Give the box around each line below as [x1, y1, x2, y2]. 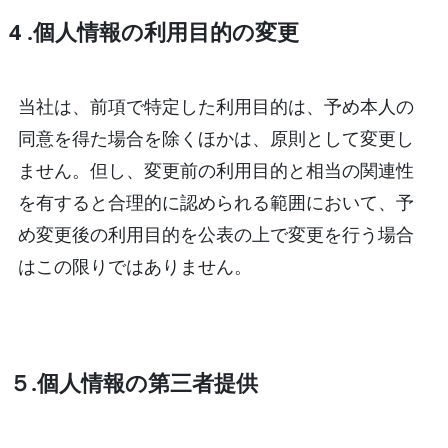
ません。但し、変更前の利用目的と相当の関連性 [17, 157, 414, 182]
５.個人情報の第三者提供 [8, 367, 258, 397]
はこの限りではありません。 [17, 253, 252, 278]
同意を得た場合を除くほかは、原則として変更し [17, 125, 414, 150]
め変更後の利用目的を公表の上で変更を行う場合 [17, 221, 414, 246]
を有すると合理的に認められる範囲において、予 [17, 189, 414, 214]
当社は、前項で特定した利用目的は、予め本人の [17, 93, 414, 118]
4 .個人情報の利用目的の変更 [8, 16, 299, 46]
